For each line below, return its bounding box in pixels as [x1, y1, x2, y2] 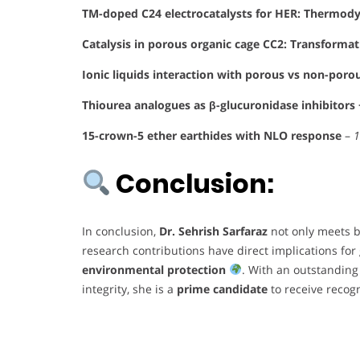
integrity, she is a [82, 280, 177, 297]
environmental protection [82, 261, 226, 277]
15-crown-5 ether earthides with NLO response [82, 128, 342, 144]
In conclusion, [82, 223, 159, 239]
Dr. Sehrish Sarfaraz [159, 223, 268, 239]
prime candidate [177, 280, 268, 297]
